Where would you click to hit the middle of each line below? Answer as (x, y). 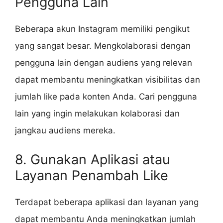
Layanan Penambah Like (92, 175)
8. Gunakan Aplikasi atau (93, 159)
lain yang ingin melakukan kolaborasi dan (97, 114)
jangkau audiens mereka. (65, 131)
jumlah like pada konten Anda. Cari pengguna (106, 97)
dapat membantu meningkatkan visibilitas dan (108, 80)
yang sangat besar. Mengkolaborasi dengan (103, 46)
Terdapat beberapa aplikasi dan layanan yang (107, 202)
